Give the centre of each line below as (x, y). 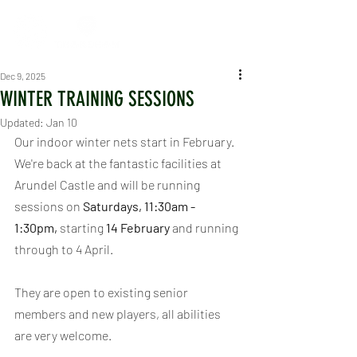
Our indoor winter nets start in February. (126, 141)
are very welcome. (63, 335)
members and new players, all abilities (119, 314)
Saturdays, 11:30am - (140, 206)
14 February (138, 228)
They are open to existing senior (102, 292)
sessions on (49, 206)
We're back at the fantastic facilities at (119, 163)
